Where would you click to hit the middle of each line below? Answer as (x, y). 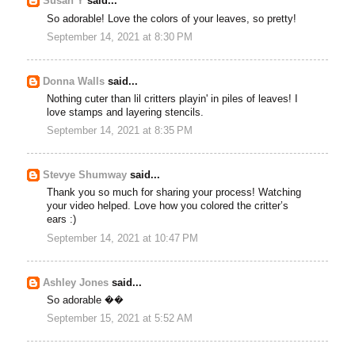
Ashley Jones (76, 282)
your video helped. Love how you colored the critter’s (168, 206)
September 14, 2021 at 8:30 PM (120, 38)
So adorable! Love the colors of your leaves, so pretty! (172, 19)
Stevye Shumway (85, 176)
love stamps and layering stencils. (126, 113)
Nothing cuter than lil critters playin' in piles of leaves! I (173, 99)
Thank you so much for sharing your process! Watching (174, 193)
